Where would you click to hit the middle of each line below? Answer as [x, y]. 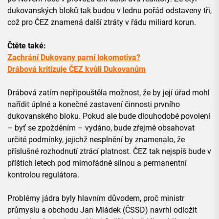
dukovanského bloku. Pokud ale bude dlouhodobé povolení [109, 116]
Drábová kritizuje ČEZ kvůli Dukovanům [77, 69]
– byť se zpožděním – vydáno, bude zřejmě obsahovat [101, 128]
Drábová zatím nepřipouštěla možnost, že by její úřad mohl [109, 93]
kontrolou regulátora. [43, 175]
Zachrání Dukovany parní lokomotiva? [74, 58]
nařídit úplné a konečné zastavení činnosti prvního [94, 105]
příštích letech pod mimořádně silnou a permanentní [97, 163]
